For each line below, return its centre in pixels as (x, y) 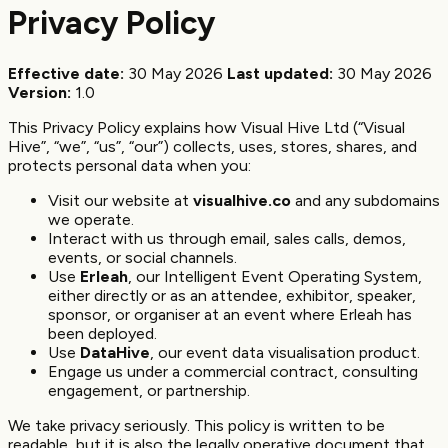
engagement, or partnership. (149, 390)
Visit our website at (120, 200)
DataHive (115, 352)
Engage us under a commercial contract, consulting (233, 371)
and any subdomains (365, 200)
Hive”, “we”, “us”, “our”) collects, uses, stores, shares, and (212, 146)
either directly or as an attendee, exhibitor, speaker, (232, 295)
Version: (39, 92)
